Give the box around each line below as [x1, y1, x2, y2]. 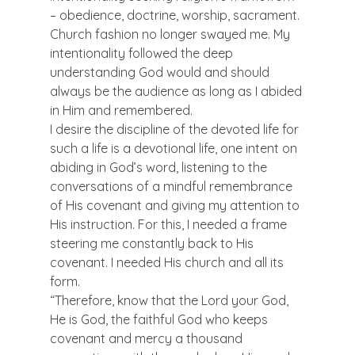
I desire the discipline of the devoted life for [49, 120, 302, 137]
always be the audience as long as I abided [49, 82, 305, 99]
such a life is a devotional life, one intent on [49, 139, 300, 156]
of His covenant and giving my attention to [49, 197, 303, 213]
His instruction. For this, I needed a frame [49, 216, 290, 232]
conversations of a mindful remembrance [49, 177, 296, 194]
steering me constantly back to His [49, 235, 257, 251]
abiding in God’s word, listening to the [49, 158, 270, 175]
